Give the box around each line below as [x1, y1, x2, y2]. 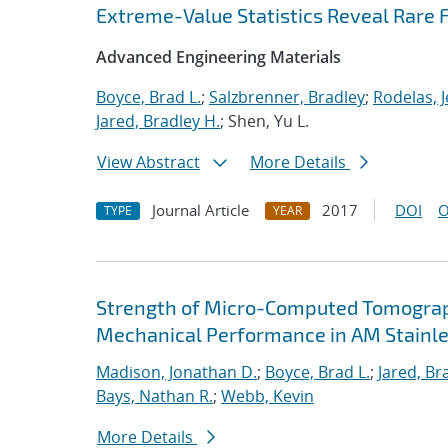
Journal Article [152, 200, 249, 220]
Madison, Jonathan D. [96, 361, 257, 383]
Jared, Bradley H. [96, 110, 220, 132]
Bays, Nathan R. [96, 385, 213, 407]
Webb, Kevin [221, 385, 314, 407]
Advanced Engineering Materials [96, 46, 341, 68]
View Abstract [97, 151, 200, 173]
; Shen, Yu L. [220, 110, 309, 132]
